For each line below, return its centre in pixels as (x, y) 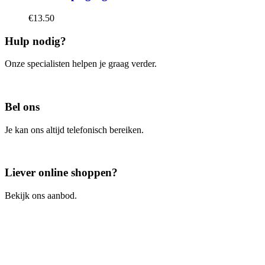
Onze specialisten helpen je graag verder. (81, 64)
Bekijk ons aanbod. (41, 196)
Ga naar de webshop (43, 216)
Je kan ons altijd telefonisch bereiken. (74, 130)
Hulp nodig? (35, 41)
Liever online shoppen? (61, 173)
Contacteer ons (33, 84)
